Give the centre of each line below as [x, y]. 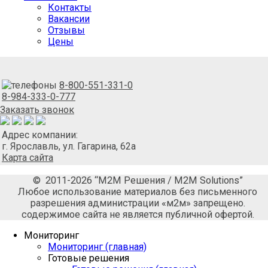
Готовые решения [89, 258]
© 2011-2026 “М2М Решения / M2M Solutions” [138, 181]
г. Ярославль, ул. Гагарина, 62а [69, 147]
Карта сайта [28, 158]
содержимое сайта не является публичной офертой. [138, 215]
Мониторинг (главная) [97, 247]
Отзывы [66, 31]
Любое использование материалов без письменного [138, 192]
